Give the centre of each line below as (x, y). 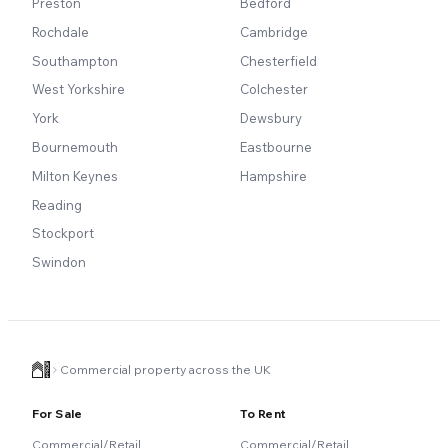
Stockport (63, 233)
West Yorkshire (78, 89)
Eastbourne (276, 147)
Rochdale (60, 31)
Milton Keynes (75, 175)
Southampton (75, 60)
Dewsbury (271, 118)
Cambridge (274, 31)
